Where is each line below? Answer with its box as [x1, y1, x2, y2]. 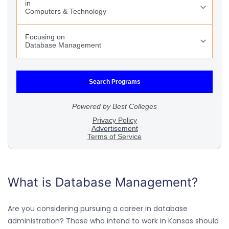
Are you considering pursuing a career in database [8, 203, 188, 214]
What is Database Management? [8, 175, 198, 190]
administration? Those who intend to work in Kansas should [8, 216, 219, 226]
